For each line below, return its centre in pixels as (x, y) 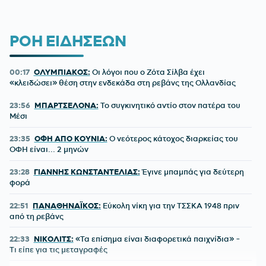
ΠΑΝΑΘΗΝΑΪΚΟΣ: (67, 205)
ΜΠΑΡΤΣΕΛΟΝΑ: (66, 105)
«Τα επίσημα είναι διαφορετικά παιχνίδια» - (157, 238)
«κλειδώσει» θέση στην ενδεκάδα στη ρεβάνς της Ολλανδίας (123, 82)
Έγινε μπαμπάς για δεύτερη (192, 172)
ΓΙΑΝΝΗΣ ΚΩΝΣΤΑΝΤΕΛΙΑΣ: (87, 172)
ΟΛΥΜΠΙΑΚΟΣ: (62, 72)
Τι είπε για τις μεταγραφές (58, 249)
